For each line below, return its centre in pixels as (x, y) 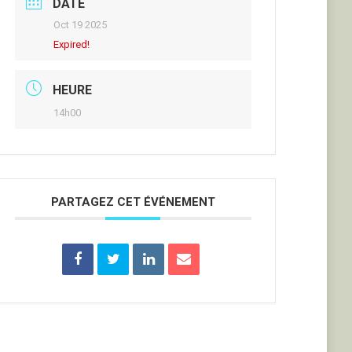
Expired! (71, 44)
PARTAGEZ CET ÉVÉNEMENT (133, 202)
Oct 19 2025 (80, 25)
